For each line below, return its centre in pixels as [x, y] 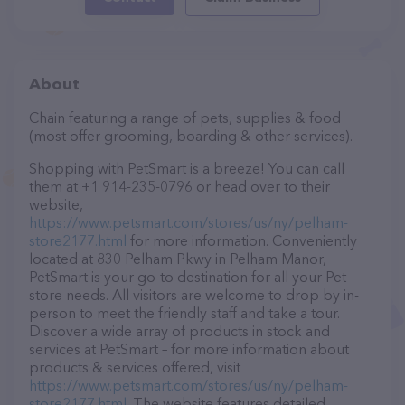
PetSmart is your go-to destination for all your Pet [188, 277]
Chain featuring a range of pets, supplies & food [185, 118]
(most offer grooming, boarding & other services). [191, 136]
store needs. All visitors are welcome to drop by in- [194, 295]
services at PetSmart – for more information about [189, 349]
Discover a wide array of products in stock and [179, 331]
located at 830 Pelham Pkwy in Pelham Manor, [178, 259]
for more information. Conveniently [242, 240]
